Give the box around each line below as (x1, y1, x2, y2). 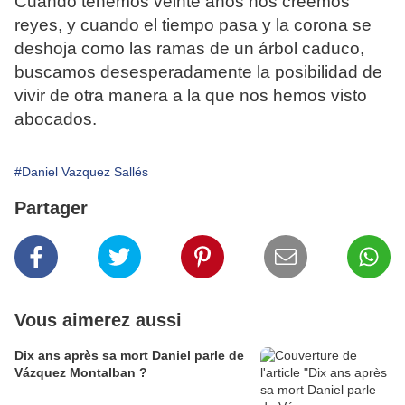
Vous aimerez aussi (14, 310, 182, 331)
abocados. (14, 109, 97, 129)
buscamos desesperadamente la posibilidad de (14, 62, 382, 82)
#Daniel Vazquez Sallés (14, 165, 148, 180)
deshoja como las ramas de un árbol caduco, (14, 39, 364, 59)
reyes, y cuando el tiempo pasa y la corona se (14, 15, 372, 35)
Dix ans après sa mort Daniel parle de (14, 348, 244, 363)
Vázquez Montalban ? (14, 365, 147, 381)
